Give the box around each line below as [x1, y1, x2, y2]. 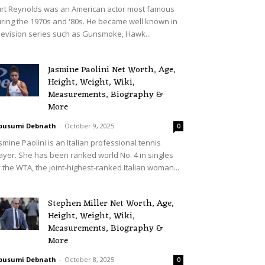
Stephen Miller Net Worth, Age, [48, 196, 174, 212]
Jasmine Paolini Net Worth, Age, [48, 62, 176, 78]
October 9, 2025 [64, 121, 114, 130]
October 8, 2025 [64, 255, 114, 264]
